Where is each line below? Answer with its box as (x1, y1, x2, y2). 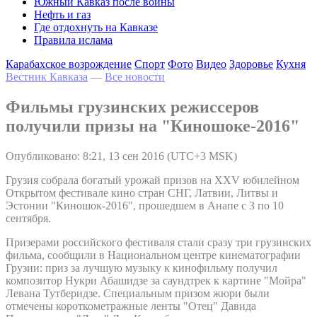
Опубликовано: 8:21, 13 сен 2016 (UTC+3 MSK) (6, 149, 237, 162)
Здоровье (229, 58, 273, 70)
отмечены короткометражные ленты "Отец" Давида (6, 299, 256, 312)
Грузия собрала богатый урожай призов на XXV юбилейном (6, 173, 299, 186)
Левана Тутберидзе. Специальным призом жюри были (6, 287, 270, 299)
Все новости (105, 71, 165, 83)
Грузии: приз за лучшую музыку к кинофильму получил (6, 261, 277, 274)
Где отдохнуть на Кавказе (34, 21, 158, 33)
